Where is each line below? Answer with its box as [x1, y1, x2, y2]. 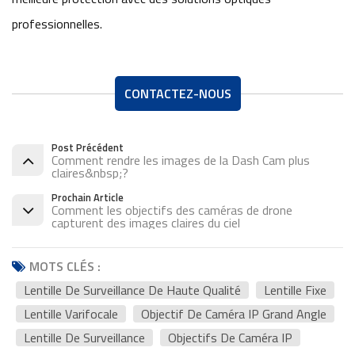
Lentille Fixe [264, 281, 326, 300]
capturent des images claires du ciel [52, 213, 240, 233]
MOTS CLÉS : [29, 257, 101, 277]
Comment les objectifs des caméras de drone [52, 200, 292, 220]
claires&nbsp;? [52, 163, 128, 183]
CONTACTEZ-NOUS [124, 84, 231, 104]
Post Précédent [52, 139, 124, 156]
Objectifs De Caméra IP [168, 328, 292, 348]
